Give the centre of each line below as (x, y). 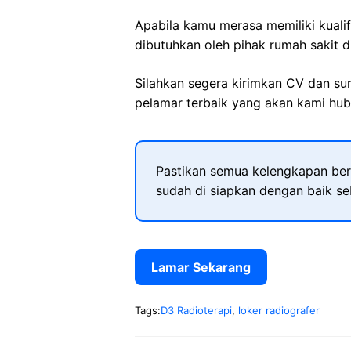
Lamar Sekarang (201, 267)
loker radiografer (279, 310)
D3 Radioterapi (196, 310)
